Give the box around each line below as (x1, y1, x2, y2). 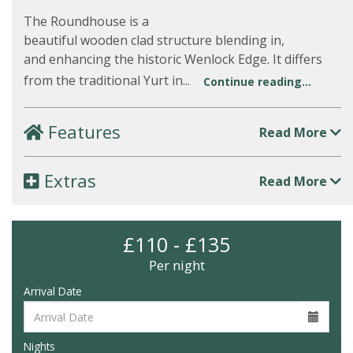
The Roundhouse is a (24, 13, 149, 30)
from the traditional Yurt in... (24, 72, 193, 90)
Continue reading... (203, 74, 311, 89)
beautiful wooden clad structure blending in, (24, 32, 284, 49)
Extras (39, 169, 96, 193)
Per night (148, 256, 205, 274)
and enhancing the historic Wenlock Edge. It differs (24, 50, 322, 68)
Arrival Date (24, 284, 82, 299)
